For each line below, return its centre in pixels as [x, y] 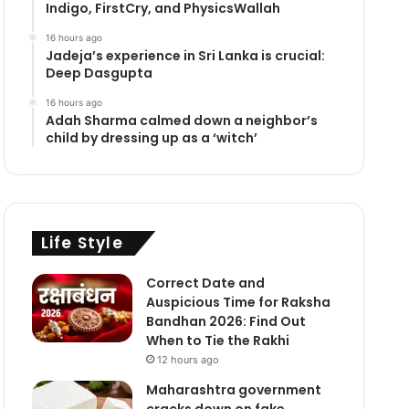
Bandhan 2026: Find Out [225, 321]
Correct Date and [205, 283]
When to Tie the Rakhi [217, 340]
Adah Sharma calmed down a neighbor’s [181, 120]
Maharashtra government [233, 389]
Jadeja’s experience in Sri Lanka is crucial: [185, 55]
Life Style [82, 242]
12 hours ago [188, 359]
